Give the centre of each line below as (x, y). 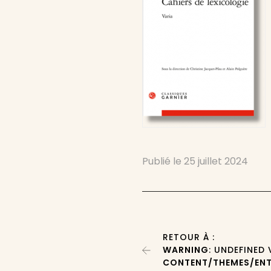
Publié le (163, 161)
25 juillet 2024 (216, 161)
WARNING (186, 250)
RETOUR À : (189, 237)
